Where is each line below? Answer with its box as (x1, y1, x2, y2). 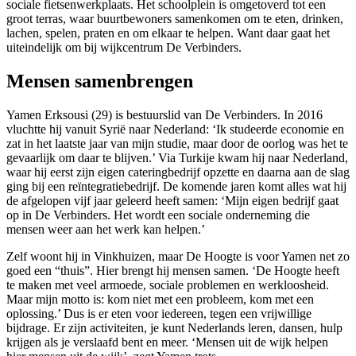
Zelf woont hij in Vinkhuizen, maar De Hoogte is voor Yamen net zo (6, 249, 350, 263)
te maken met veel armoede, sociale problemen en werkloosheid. (6, 277, 329, 292)
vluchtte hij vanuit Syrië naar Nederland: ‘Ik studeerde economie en (6, 122, 344, 136)
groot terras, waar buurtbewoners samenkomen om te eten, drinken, (6, 11, 343, 25)
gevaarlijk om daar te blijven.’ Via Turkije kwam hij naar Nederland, (6, 150, 348, 164)
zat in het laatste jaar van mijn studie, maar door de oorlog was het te (6, 136, 348, 150)
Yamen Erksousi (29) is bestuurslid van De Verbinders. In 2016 (6, 107, 323, 122)
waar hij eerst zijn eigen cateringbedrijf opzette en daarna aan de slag (6, 164, 350, 179)
